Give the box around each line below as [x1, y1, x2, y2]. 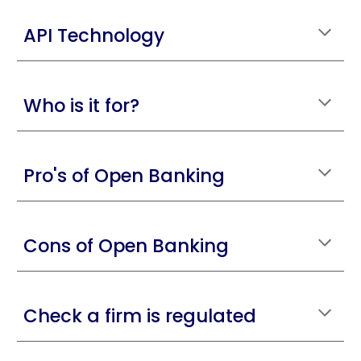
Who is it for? [23, 93, 140, 118]
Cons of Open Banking [23, 233, 230, 259]
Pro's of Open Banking [23, 163, 226, 189]
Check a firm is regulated [23, 303, 257, 329]
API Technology [23, 23, 165, 48]
